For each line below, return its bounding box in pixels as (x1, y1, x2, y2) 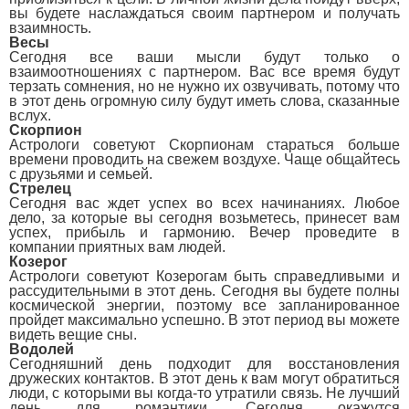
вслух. (9, 108, 51, 123)
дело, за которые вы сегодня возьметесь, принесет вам (9, 210, 400, 225)
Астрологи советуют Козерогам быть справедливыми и (9, 268, 400, 284)
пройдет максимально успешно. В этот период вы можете (9, 312, 400, 328)
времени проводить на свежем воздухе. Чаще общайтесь (9, 152, 400, 167)
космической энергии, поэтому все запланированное (9, 298, 400, 313)
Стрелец (9, 181, 71, 196)
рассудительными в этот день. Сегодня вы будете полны (9, 283, 400, 299)
